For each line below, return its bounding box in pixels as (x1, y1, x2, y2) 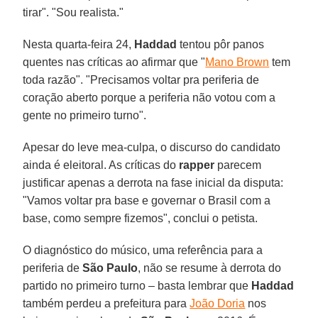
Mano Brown (205, 55, 270, 68)
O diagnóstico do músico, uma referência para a (23, 243, 263, 256)
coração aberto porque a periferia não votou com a (23, 91, 276, 104)
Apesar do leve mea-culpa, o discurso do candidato (23, 141, 281, 153)
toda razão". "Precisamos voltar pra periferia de (23, 73, 260, 86)
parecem (214, 158, 262, 171)
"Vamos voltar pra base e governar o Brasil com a (23, 194, 271, 207)
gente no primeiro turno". (23, 109, 147, 121)
